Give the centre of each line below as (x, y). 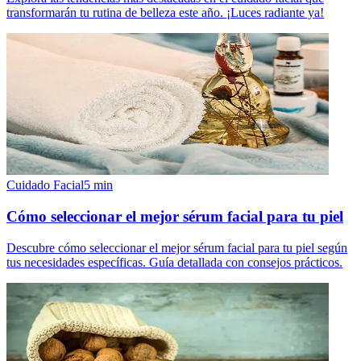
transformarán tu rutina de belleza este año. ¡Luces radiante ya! (165, 13)
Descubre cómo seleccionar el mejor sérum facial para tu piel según (177, 247)
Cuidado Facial (45, 185)
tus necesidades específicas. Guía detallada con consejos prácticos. (174, 262)
